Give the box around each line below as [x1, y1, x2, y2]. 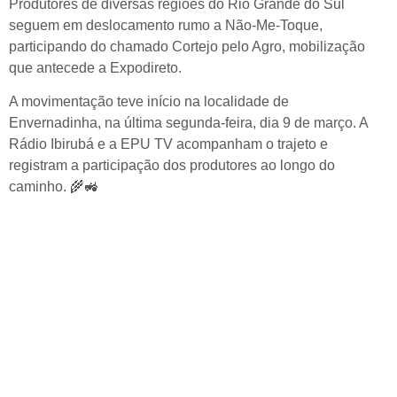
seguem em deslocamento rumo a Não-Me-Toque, [9, 17, 323, 33]
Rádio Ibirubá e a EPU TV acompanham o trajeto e [9, 136, 328, 152]
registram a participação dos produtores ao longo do [9, 158, 335, 174]
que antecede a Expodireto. [9, 59, 182, 75]
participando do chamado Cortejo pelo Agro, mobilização [9, 38, 365, 54]
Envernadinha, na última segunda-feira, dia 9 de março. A [9, 115, 368, 131]
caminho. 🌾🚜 [9, 179, 98, 195]
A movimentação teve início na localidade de [9, 94, 289, 110]
